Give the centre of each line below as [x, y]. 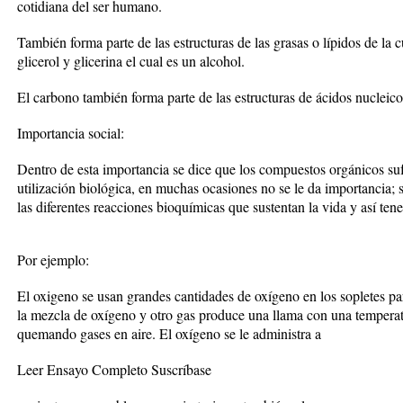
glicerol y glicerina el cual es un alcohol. [131, 61]
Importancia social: [71, 133]
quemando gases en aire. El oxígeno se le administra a [169, 333]
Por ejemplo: [53, 260]
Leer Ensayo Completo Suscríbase [114, 369]
